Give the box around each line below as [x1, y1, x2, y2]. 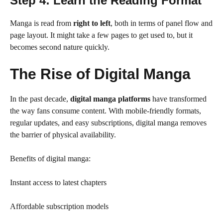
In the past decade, [10, 95, 70, 103]
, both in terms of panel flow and [111, 19, 213, 27]
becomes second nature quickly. [10, 43, 110, 51]
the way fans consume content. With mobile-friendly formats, [10, 107, 201, 115]
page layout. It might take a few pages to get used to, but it [10, 31, 193, 39]
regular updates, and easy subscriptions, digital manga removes [10, 118, 207, 127]
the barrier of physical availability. [10, 130, 116, 139]
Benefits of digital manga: [10, 154, 91, 163]
